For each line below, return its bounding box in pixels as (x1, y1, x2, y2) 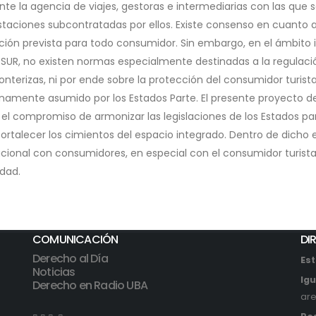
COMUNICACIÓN (32, 231, 119, 248)
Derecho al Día (32, 250, 108, 267)
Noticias (32, 264, 75, 280)
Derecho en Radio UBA (32, 277, 147, 293)
